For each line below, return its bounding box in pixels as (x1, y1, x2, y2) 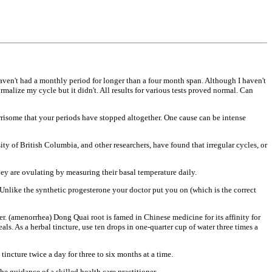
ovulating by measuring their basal (22, 168, 138, 177)
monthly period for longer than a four (39, 76, 163, 85)
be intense (212, 113, 246, 122)
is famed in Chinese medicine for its (106, 212, 225, 222)
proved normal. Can (188, 86, 253, 95)
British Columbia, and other (20, 140, 114, 149)
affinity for (225, 212, 260, 222)
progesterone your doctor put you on (68, 185, 190, 194)
